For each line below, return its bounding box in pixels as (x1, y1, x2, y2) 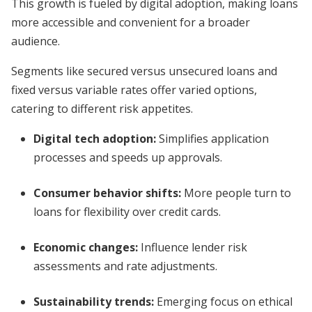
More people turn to (181, 185, 291, 201)
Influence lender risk (138, 240, 247, 255)
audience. (11, 33, 60, 49)
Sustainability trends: (33, 294, 154, 309)
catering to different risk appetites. (11, 101, 193, 116)
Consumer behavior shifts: (33, 185, 181, 201)
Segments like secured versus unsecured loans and (11, 63, 277, 79)
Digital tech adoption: (33, 131, 156, 146)
